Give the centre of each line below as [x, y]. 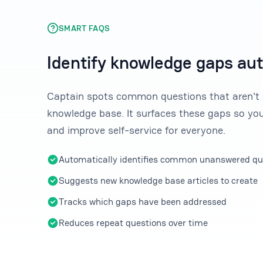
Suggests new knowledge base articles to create [158, 180]
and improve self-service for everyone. [136, 130]
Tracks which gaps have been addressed [143, 201]
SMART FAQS [85, 28]
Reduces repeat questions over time [133, 222]
